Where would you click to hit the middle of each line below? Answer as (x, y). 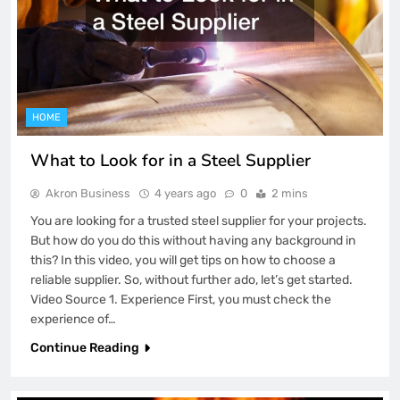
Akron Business (88, 193)
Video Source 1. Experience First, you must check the (181, 299)
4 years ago (185, 193)
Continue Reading (85, 347)
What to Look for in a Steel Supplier (171, 160)
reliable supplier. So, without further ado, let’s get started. (192, 279)
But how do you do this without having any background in (193, 240)
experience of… (73, 319)
